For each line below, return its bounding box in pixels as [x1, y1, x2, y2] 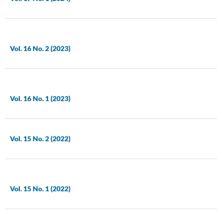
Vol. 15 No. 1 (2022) [9, 184, 70, 193]
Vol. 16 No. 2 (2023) [9, 44, 70, 53]
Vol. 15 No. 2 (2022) [9, 134, 70, 143]
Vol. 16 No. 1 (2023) [9, 94, 70, 103]
